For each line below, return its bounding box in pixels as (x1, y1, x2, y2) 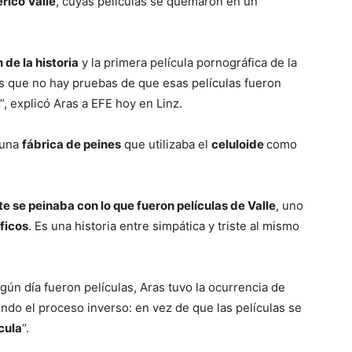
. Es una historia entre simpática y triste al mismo (28, 218, 299, 233)
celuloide (211, 137, 266, 152)
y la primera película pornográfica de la (79, 55, 297, 70)
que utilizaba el (121, 137, 211, 152)
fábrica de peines (22, 137, 121, 152)
